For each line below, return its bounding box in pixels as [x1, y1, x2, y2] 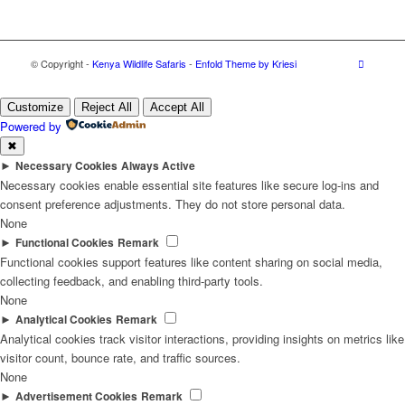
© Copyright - [30, 55, 92, 71]
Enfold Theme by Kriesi [194, 55, 297, 71]
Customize [7, 99, 63, 114]
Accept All [150, 99, 204, 114]
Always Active [121, 157, 195, 174]
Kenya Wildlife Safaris [91, 55, 186, 71]
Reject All [81, 99, 132, 114]
